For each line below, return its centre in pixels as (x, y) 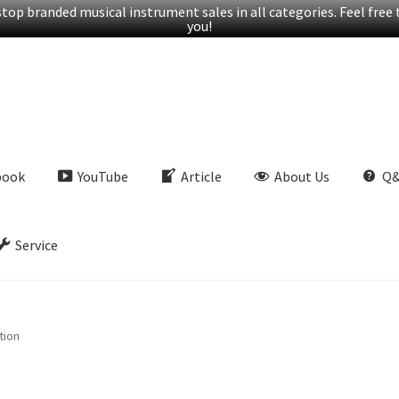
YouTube (103, 177)
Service (37, 245)
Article (201, 177)
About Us (301, 177)
